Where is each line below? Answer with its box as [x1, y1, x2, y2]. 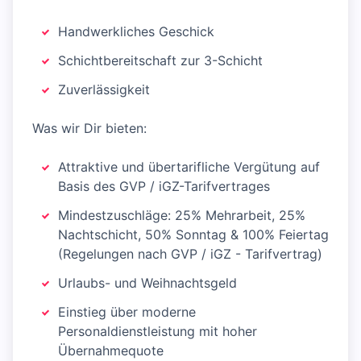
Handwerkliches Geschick [58, 23, 214, 40]
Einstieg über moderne [58, 304, 196, 321]
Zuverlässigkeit [58, 81, 150, 98]
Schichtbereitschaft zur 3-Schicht [58, 52, 263, 69]
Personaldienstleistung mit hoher [58, 323, 257, 340]
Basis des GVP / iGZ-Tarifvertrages [58, 178, 270, 195]
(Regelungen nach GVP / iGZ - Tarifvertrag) [58, 246, 322, 263]
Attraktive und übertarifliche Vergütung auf [58, 159, 320, 176]
